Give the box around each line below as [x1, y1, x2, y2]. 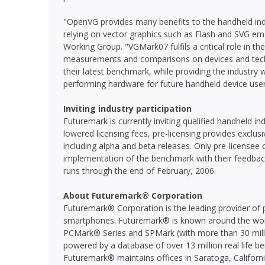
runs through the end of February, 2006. [63, 165, 216, 176]
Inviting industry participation [63, 103, 192, 114]
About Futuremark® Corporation [63, 190, 202, 201]
